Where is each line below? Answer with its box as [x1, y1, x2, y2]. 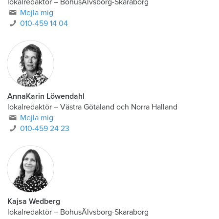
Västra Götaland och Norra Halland [60, 102, 177, 112]
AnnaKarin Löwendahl [7, 91, 85, 101]
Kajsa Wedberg [7, 197, 60, 206]
